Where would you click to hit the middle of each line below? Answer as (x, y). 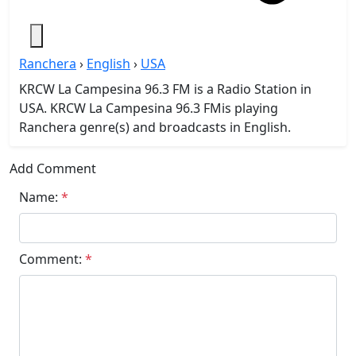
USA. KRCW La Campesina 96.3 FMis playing (149, 108)
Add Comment (53, 168)
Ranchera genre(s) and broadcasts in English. (155, 127)
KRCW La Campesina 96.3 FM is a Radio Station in (165, 89)
